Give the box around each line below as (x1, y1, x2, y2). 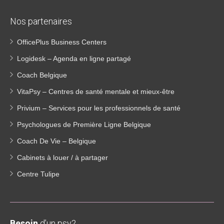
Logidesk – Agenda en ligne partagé (17, 54, 131, 63)
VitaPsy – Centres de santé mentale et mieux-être (17, 87, 174, 96)
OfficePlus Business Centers (17, 38, 106, 46)
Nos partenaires (10, 16, 72, 27)
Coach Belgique (17, 71, 67, 79)
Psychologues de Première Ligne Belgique (17, 120, 151, 129)
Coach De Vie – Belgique (17, 137, 96, 145)
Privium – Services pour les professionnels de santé (17, 104, 180, 112)
